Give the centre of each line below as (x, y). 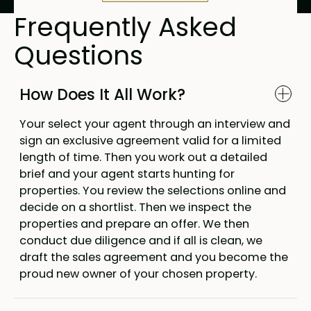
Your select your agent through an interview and (154, 124)
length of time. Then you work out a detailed (143, 158)
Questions (78, 56)
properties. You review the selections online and (152, 191)
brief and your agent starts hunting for (127, 174)
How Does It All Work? (102, 95)
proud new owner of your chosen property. (138, 274)
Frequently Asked (125, 27)
